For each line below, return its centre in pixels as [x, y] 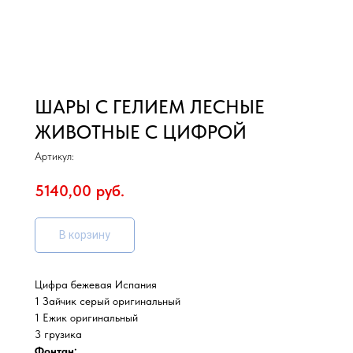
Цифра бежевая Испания [96, 284]
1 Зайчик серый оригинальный [108, 301]
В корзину [85, 234]
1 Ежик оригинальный [86, 317]
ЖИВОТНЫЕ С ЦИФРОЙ [141, 132]
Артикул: [54, 156]
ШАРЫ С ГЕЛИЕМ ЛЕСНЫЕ [150, 107]
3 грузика [58, 334]
